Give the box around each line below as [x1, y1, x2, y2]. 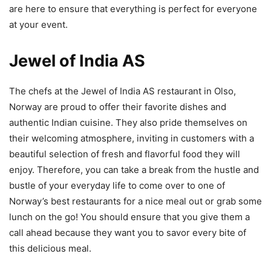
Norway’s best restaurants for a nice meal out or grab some [9, 195, 262, 207]
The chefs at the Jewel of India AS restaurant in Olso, [9, 85, 236, 97]
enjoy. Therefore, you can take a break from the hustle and [9, 163, 259, 175]
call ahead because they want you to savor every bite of [9, 226, 246, 238]
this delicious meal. [9, 242, 91, 254]
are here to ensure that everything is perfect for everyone [9, 2, 257, 15]
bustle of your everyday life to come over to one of [9, 179, 225, 191]
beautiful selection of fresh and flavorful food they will [9, 148, 240, 160]
